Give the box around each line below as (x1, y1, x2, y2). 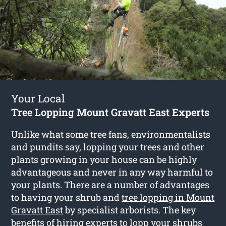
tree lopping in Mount (122, 191, 215, 203)
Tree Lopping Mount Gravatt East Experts (11, 105, 210, 119)
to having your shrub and (11, 191, 122, 203)
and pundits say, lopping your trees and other (11, 140, 205, 153)
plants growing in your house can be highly (11, 153, 197, 165)
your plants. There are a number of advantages (11, 178, 210, 191)
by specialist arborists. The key (63, 203, 196, 216)
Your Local (11, 91, 66, 105)
